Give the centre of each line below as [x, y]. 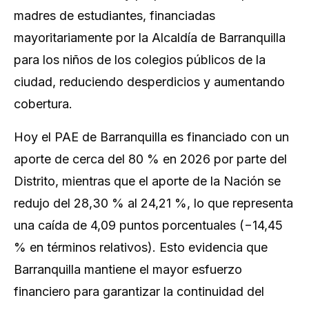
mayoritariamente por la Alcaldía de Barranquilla [150, 38]
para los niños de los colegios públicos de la [140, 60]
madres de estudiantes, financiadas [114, 16]
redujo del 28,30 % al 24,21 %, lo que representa [153, 203]
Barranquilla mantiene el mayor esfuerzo [128, 269]
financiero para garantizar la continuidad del [139, 291]
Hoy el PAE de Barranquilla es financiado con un [151, 137]
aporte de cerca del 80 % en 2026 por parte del [150, 159]
